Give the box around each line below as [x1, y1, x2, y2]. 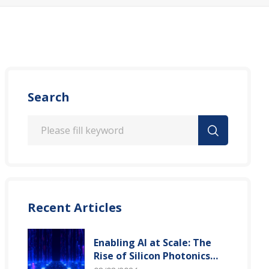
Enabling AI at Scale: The [94, 236, 211, 249]
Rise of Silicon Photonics [94, 249, 210, 262]
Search [28, 89, 70, 105]
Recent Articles [28, 199, 122, 216]
